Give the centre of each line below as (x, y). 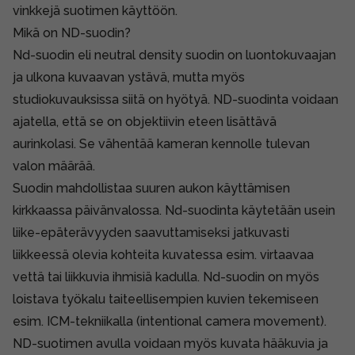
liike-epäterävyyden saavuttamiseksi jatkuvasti (151, 232)
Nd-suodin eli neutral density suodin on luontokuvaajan (174, 55)
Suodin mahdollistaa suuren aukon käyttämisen (151, 188)
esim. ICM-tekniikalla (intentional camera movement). (170, 321)
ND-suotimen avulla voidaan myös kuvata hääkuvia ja (170, 343)
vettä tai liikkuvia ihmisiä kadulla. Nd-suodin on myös (166, 277)
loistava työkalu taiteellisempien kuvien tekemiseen (166, 299)
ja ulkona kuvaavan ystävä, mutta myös (129, 77)
